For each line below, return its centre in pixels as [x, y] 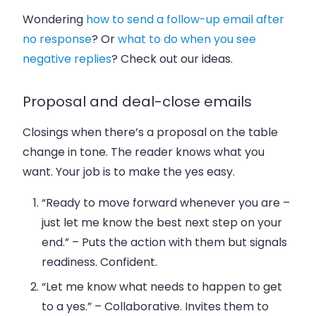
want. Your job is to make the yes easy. [129, 171]
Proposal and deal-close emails [137, 101]
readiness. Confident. [100, 262]
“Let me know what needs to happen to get [162, 286]
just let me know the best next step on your [162, 222]
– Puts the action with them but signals [178, 242]
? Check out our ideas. [172, 59]
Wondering [54, 19]
